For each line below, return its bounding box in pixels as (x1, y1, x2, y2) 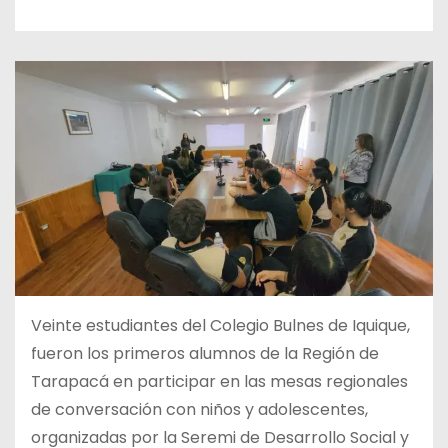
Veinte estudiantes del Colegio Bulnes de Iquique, (31, 314, 410, 338)
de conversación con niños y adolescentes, (31, 398, 368, 422)
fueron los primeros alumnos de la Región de (31, 342, 379, 366)
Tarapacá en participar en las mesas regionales (31, 370, 408, 394)
